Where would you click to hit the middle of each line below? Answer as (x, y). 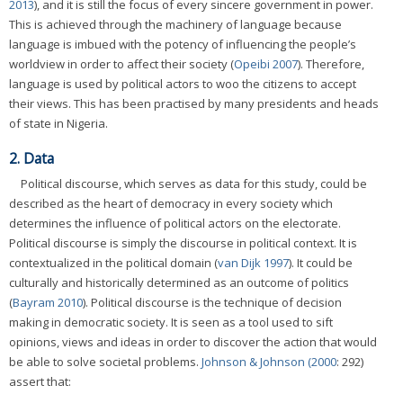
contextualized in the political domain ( (113, 262)
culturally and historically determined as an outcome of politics (179, 282)
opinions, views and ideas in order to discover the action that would (193, 341)
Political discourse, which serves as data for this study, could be (194, 183)
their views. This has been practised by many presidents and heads (194, 104)
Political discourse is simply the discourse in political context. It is (183, 242)
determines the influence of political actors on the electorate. (175, 223)
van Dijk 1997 (253, 262)
